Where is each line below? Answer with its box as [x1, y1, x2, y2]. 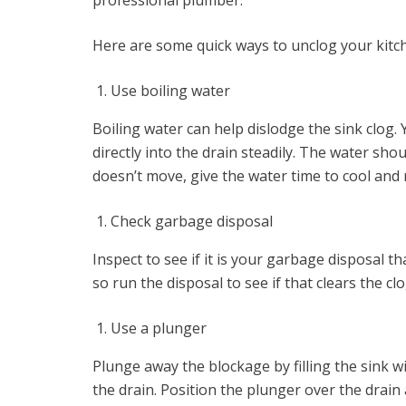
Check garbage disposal [111, 211, 273, 231]
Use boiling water [111, 81, 230, 101]
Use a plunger [111, 318, 207, 338]
